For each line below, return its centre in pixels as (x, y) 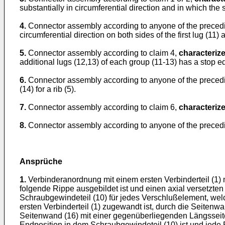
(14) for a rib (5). (48, 89)
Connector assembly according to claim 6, (103, 107)
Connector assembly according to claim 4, (103, 53)
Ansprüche (41, 161)
